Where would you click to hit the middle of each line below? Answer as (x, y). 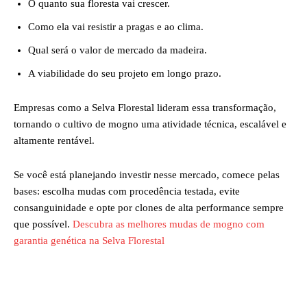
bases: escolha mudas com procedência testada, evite (127, 191)
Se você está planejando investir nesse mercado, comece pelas (147, 174)
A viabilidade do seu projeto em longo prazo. (125, 73)
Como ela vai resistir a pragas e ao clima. (116, 26)
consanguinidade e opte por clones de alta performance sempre (149, 207)
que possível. (42, 224)
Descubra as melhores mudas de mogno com (167, 224)
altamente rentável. (54, 140)
